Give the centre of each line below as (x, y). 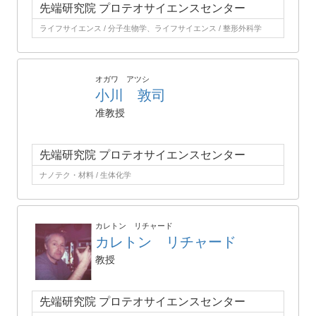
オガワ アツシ (122, 79)
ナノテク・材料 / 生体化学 (85, 175)
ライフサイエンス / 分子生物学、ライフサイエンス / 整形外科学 (151, 28)
